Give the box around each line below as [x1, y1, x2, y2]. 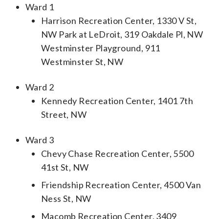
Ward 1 [25, 1, 54, 12]
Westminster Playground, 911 [41, 42, 160, 53]
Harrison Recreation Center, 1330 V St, [41, 15, 197, 26]
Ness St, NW [41, 193, 91, 204]
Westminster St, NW [41, 56, 124, 67]
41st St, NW [41, 161, 89, 173]
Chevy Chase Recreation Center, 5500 [41, 148, 194, 159]
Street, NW [41, 109, 87, 120]
